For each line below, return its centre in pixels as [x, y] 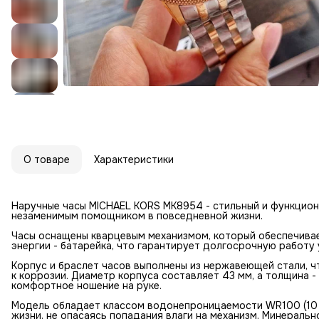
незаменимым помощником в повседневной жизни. [137, 216]
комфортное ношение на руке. [87, 286]
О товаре [47, 159]
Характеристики [134, 159]
